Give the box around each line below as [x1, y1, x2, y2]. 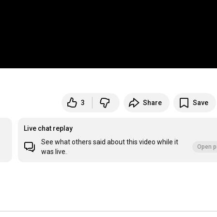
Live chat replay [24, 124, 73, 133]
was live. [41, 148, 67, 156]
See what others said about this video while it [41, 138, 179, 146]
